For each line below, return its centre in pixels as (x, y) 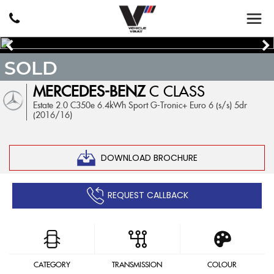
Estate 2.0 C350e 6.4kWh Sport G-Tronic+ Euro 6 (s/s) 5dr (140, 106)
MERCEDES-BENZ (89, 92)
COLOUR (222, 265)
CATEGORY (52, 265)
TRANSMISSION (137, 265)
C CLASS (175, 92)
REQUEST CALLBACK (148, 195)
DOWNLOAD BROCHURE (149, 157)
